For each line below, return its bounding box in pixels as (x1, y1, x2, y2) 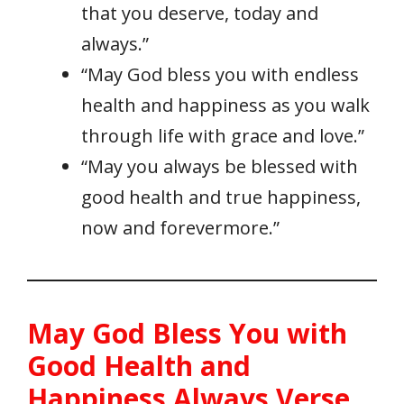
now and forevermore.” (81, 216, 280, 241)
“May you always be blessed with (81, 154, 358, 179)
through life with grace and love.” (81, 124, 364, 149)
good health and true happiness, (81, 185, 361, 210)
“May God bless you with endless (81, 62, 359, 87)
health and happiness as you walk (81, 93, 370, 118)
